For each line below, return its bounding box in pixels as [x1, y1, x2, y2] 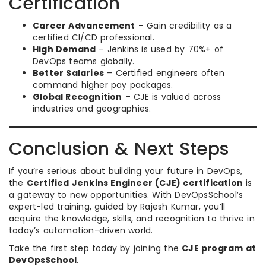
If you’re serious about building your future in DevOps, [9, 165, 243, 177]
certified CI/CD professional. [33, 31, 154, 43]
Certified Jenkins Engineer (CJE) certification [26, 177, 243, 189]
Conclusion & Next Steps [9, 137, 229, 161]
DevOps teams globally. [33, 55, 135, 67]
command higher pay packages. [33, 79, 173, 91]
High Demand [33, 43, 96, 55]
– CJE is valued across [122, 91, 221, 103]
